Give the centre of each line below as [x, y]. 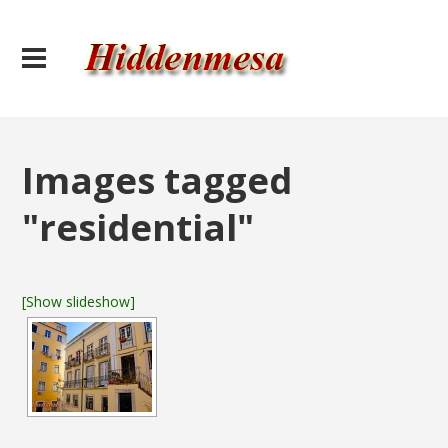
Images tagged [157, 180]
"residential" [138, 227]
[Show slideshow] [79, 301]
